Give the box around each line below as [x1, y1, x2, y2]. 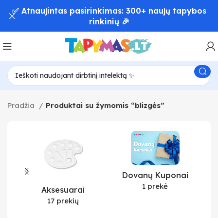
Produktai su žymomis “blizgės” [46, 101, 164, 110]
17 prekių [47, 196, 79, 205]
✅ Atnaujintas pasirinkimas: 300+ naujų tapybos [12, 5, 206, 16]
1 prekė [142, 182, 168, 191]
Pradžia [7, 101, 36, 110]
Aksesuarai [41, 185, 85, 195]
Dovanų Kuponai [122, 170, 188, 181]
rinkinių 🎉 [89, 16, 129, 26]
